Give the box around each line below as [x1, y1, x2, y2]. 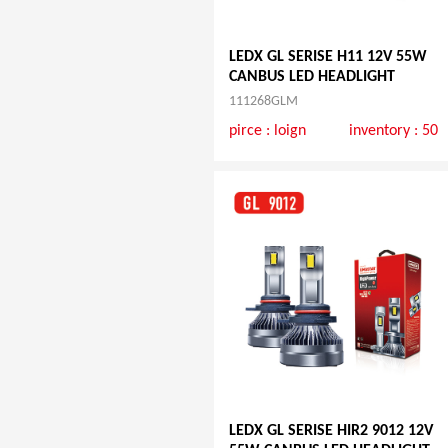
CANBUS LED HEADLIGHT [228, 68, 395, 85]
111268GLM [228, 93, 298, 109]
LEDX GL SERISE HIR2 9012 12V [228, 423, 433, 440]
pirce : [228, 122, 274, 139]
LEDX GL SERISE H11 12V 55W [228, 48, 427, 65]
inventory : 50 [349, 122, 439, 139]
